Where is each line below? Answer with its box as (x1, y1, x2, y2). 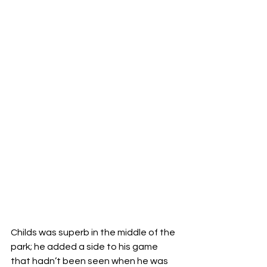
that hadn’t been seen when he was (11, 256, 170, 266)
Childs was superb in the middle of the (11, 227, 177, 237)
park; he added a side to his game (11, 241, 160, 252)
